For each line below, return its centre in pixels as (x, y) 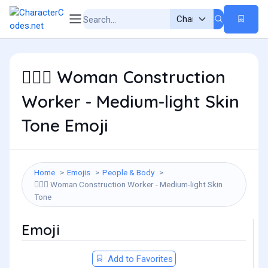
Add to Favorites (139, 259)
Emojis (79, 172)
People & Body (128, 172)
